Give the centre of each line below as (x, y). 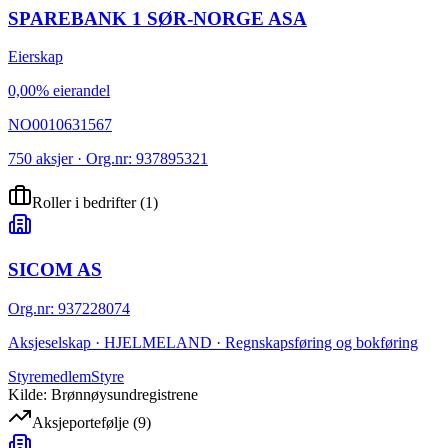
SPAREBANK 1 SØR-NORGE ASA (157, 18)
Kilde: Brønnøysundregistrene (103, 394)
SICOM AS (55, 270)
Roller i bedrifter (84, 203)
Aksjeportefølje (80, 422)
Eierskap (35, 57)
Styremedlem (49, 376)
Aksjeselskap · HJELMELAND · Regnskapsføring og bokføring (213, 342)
